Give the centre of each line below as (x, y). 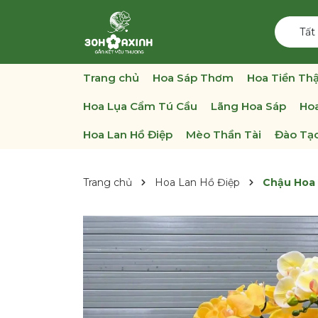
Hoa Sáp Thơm (193, 78)
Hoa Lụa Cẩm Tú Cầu (140, 106)
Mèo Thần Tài (224, 135)
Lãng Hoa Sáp (248, 106)
